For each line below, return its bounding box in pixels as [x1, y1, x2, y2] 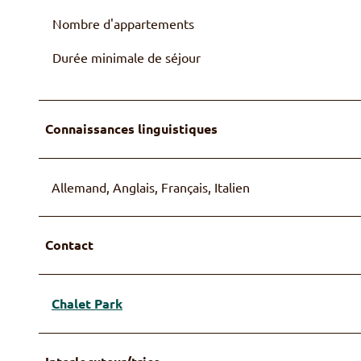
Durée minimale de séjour [52, 48, 201, 65]
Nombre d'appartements [52, 15, 194, 31]
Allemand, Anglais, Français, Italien [52, 178, 250, 195]
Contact [45, 235, 93, 253]
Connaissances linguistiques [45, 119, 218, 137]
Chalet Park [52, 294, 122, 312]
